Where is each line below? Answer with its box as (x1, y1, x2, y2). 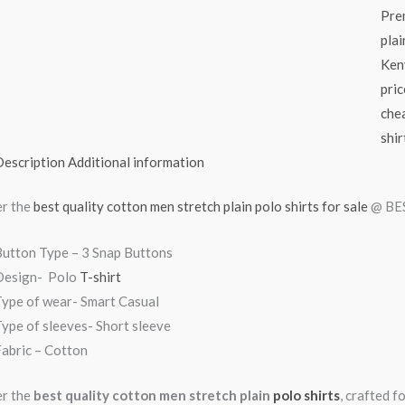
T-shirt (80, 268, 124, 285)
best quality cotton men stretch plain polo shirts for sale (33, 198, 368, 214)
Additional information (68, 153, 204, 170)
